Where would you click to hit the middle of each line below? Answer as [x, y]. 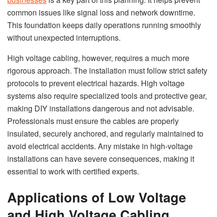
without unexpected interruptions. [64, 37]
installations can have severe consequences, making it [101, 158]
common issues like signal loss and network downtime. [101, 12]
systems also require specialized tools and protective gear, [107, 95]
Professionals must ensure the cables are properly [93, 121]
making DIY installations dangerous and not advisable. [101, 108]
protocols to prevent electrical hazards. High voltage [96, 83]
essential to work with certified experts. [73, 171]
